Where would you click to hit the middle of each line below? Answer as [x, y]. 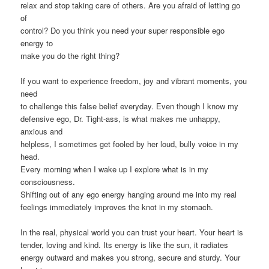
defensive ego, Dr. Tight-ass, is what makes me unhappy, [121, 119]
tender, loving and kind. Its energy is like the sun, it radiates [125, 245]
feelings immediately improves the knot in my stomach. [117, 207]
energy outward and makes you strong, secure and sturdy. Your [131, 258]
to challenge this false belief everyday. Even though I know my [130, 106]
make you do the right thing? [70, 56]
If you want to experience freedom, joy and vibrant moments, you [134, 81]
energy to [37, 43]
